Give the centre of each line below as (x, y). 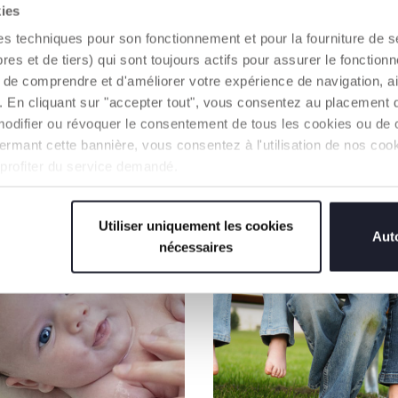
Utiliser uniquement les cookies (196, 226)
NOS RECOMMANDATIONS (199, 181)
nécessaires (196, 247)
